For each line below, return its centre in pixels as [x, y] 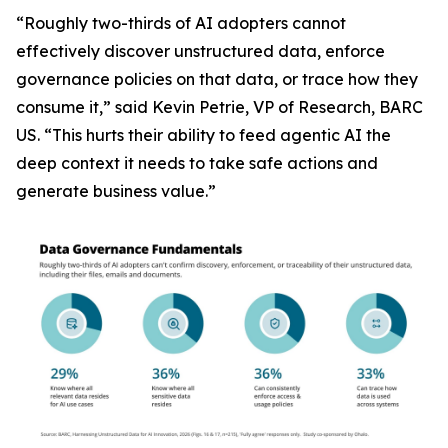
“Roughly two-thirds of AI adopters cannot [181, 23]
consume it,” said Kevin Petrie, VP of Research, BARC [219, 107]
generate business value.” [116, 191]
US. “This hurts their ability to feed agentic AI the [203, 135]
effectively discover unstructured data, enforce [200, 51]
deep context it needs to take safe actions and [197, 163]
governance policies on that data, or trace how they [217, 79]
